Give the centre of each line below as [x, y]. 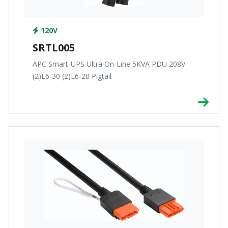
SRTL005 [54, 48]
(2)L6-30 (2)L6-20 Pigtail [72, 76]
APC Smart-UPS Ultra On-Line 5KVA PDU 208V [109, 64]
